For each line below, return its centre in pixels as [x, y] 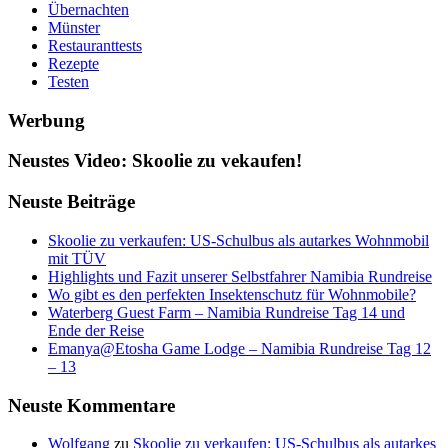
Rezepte [73, 63]
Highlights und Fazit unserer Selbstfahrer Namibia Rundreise [240, 276]
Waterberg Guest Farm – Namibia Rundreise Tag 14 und [226, 312]
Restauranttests [95, 45]
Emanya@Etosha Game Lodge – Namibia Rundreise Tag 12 [239, 348]
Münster [74, 27]
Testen [68, 81]
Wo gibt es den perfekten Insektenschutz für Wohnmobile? [232, 294]
